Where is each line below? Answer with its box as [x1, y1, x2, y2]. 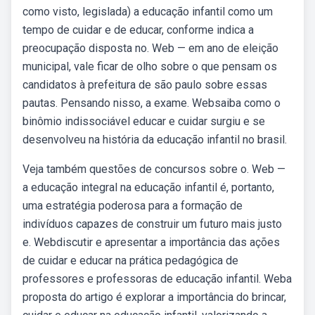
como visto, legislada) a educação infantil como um [22, 5, 273, 18]
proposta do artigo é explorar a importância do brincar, [22, 290, 286, 304]
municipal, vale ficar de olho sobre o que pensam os [22, 60, 277, 73]
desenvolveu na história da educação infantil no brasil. [22, 133, 287, 146]
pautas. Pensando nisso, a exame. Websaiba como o [22, 96, 281, 110]
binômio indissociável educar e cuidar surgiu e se [22, 115, 265, 128]
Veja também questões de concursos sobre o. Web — [22, 162, 285, 176]
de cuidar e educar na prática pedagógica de [22, 254, 238, 267]
